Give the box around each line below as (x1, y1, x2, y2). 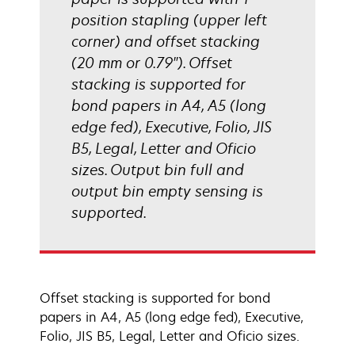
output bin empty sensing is (71, 181, 263, 200)
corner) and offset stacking (71, 32, 260, 51)
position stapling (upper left (71, 10, 267, 29)
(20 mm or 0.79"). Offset (71, 53, 232, 72)
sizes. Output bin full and (71, 160, 244, 179)
